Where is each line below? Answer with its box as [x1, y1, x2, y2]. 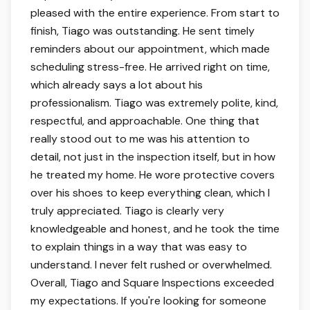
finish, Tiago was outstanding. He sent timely [30, 24, 255, 38]
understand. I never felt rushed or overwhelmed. [30, 257, 272, 272]
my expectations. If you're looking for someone [30, 293, 266, 308]
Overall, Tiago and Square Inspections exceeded [30, 275, 274, 290]
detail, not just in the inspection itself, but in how [30, 149, 275, 164]
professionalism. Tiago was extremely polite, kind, [30, 95, 278, 110]
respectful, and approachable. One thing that [30, 113, 259, 128]
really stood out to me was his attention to [30, 131, 250, 146]
